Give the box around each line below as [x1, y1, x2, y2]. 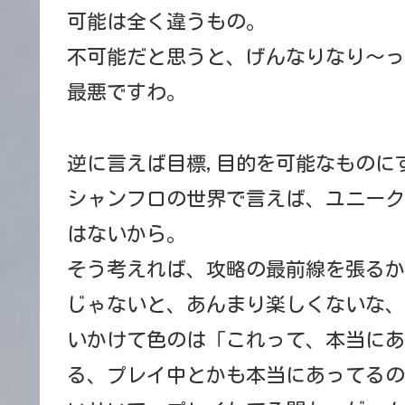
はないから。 [67, 223, 186, 244]
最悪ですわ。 [67, 82, 186, 102]
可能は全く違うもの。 [67, 12, 266, 32]
